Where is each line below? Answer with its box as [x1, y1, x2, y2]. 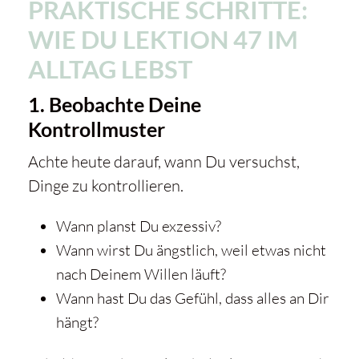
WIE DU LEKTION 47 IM [27, 24, 298, 55]
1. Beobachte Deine [27, 92, 201, 117]
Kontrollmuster [27, 117, 165, 142]
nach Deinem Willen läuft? [55, 264, 226, 284]
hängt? [55, 313, 99, 333]
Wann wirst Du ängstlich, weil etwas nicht [55, 240, 326, 260]
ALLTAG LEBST [27, 54, 192, 85]
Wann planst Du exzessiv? [55, 216, 221, 236]
